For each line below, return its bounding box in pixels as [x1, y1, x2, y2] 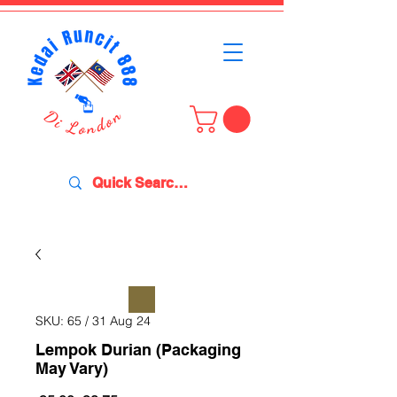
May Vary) [35, 359, 108, 378]
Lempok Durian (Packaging [35, 340, 241, 359]
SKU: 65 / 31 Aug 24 [35, 313, 151, 329]
